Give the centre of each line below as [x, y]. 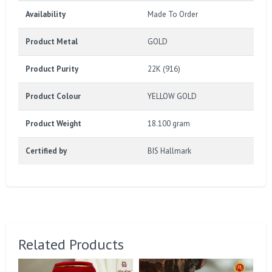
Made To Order [173, 14]
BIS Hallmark [169, 151]
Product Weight [53, 123]
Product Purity [52, 69]
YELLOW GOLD [172, 96]
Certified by [46, 151]
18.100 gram [169, 123]
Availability [46, 14]
